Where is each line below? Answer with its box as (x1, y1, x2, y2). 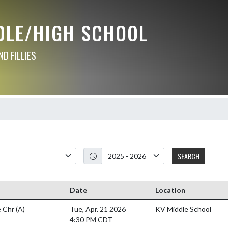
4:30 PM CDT (70, 215, 112, 224)
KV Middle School (155, 204, 211, 213)
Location (155, 185, 185, 194)
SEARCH (177, 150, 199, 161)
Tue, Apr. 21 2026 (70, 204, 126, 213)
